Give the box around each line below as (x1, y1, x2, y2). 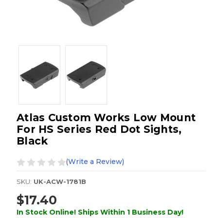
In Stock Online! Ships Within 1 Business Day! (17, 207, 183, 217)
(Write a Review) (66, 157, 124, 166)
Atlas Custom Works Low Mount (17, 111, 196, 124)
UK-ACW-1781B (34, 178, 86, 186)
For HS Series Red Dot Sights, (17, 123, 182, 136)
